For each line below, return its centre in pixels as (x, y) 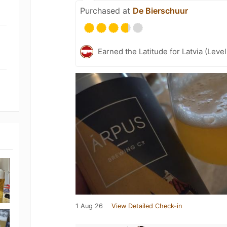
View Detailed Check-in (147, 206)
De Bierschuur (161, 11)
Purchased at (107, 11)
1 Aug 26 (89, 206)
